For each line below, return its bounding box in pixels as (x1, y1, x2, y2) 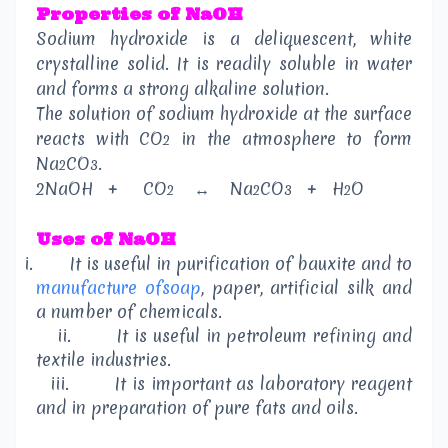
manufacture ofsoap (36, 275, 201, 299)
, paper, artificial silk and (200, 275, 413, 299)
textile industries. (36, 347, 171, 371)
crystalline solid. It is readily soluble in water (36, 51, 412, 75)
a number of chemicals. (36, 299, 222, 323)
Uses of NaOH (36, 228, 176, 249)
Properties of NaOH (36, 3, 243, 24)
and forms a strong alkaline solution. (36, 76, 329, 100)
